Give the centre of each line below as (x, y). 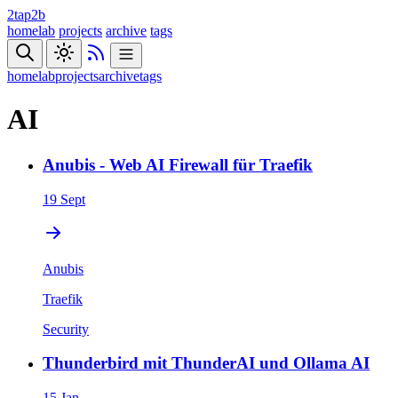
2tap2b (26, 15)
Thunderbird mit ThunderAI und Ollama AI (206, 363)
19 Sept (64, 199)
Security (66, 329)
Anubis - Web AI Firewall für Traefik (178, 164)
